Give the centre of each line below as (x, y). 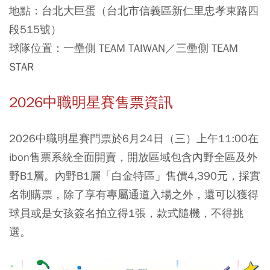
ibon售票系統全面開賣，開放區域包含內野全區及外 (133, 157)
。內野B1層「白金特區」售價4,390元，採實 (152, 176)
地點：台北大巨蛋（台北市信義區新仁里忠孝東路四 (134, 11)
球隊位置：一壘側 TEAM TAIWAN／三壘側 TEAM (124, 48)
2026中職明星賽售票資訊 (91, 102)
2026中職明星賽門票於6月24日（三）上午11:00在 (134, 138)
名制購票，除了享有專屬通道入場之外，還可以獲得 (134, 194)
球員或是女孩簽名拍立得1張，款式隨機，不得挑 (126, 213)
